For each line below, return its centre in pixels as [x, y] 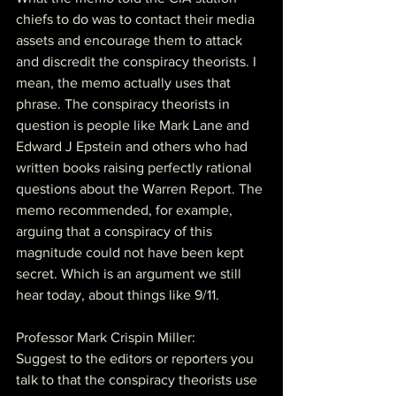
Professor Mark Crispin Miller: [106, 337]
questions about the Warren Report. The [141, 188]
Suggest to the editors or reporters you [137, 358]
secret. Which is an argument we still [130, 273]
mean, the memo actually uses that [125, 82]
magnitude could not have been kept [132, 252]
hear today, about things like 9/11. [118, 294]
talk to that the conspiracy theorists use [138, 379]
